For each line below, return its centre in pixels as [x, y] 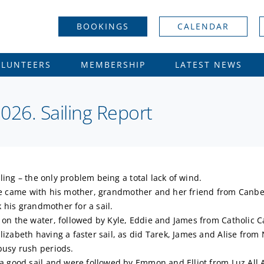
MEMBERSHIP [113, 65]
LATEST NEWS [208, 65]
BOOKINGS [103, 26]
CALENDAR [204, 26]
